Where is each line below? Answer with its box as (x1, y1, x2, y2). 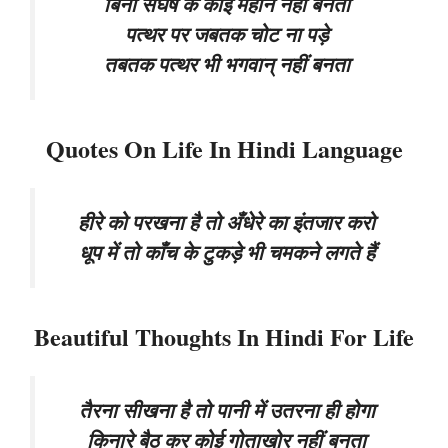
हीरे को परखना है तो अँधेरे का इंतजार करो (78, 208, 375, 237)
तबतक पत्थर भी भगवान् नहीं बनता (103, 50, 350, 80)
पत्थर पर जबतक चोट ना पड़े (125, 20, 328, 50)
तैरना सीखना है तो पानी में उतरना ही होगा (78, 395, 375, 425)
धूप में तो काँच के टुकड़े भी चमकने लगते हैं (78, 238, 375, 267)
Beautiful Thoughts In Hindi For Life (34, 318, 414, 354)
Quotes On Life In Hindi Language (45, 131, 403, 166)
